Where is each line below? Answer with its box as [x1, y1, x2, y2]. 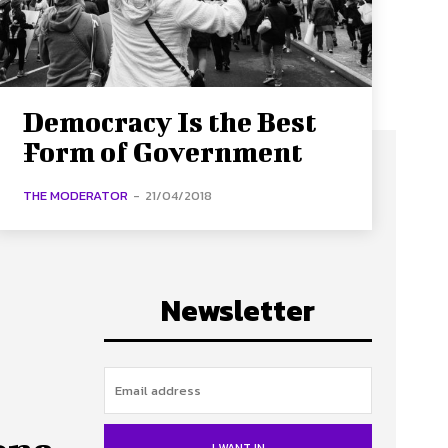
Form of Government [22, 135, 302, 167]
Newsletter [161, 287, 315, 333]
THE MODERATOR [22, 185, 128, 205]
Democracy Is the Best [22, 105, 316, 137]
